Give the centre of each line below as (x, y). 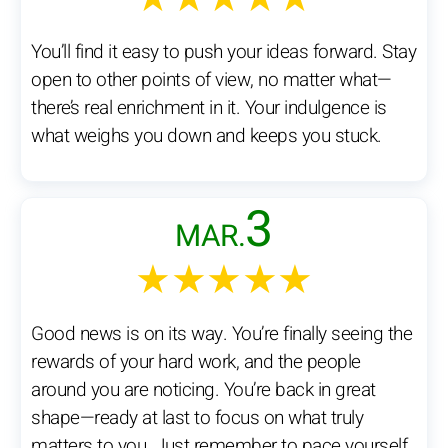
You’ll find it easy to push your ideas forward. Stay (223, 52)
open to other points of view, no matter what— (211, 80)
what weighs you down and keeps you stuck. (206, 136)
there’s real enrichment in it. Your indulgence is (209, 108)
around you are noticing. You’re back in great (203, 390)
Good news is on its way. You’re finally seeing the (221, 334)
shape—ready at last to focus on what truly (197, 418)
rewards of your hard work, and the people (196, 362)
